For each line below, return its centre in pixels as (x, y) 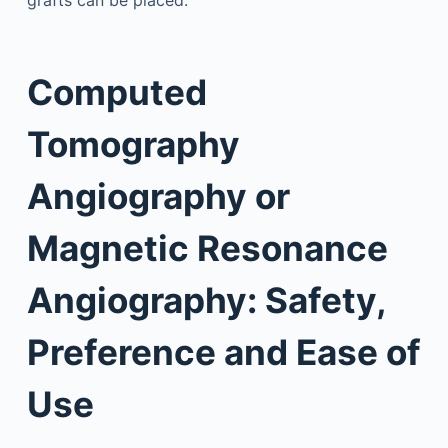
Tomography (133, 143)
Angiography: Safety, (206, 299)
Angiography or (158, 195)
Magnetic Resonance (207, 247)
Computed (116, 91)
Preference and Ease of (223, 351)
